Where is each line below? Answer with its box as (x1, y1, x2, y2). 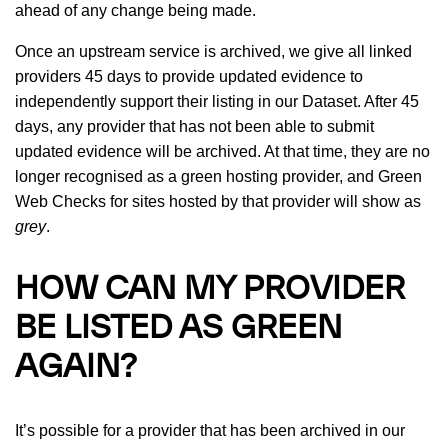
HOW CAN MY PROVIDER (15, 274, 405, 305)
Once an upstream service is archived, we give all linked (15, 42, 412, 60)
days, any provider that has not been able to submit (15, 117, 374, 135)
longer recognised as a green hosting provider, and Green (15, 167, 422, 185)
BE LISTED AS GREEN (15, 313, 342, 344)
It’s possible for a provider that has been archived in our (15, 421, 405, 439)
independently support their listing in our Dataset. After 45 (15, 92, 419, 110)
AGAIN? (15, 352, 137, 383)
